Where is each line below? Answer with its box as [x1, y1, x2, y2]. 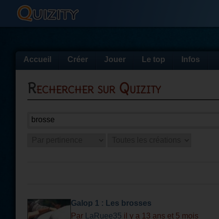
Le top [142, 55, 165, 64]
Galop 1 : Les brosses [71, 199, 152, 207]
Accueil [23, 55, 51, 64]
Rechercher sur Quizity [36, 80, 161, 97]
